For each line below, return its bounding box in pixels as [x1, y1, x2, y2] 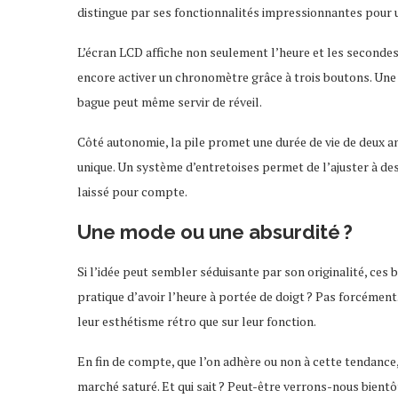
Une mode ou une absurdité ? [77, 220, 353, 244]
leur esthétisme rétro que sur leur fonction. [77, 313, 316, 330]
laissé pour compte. [77, 183, 187, 201]
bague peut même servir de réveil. [77, 93, 262, 111]
